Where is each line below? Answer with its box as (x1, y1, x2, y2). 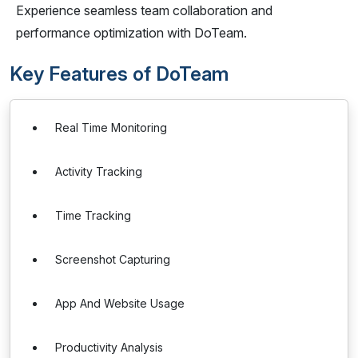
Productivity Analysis (55, 340, 163, 354)
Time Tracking (55, 209, 131, 222)
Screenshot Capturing (55, 253, 170, 266)
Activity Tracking (55, 165, 142, 178)
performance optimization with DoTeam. (16, 25, 247, 41)
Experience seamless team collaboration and (16, 2, 272, 18)
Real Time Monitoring (55, 121, 167, 134)
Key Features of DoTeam (10, 62, 229, 86)
